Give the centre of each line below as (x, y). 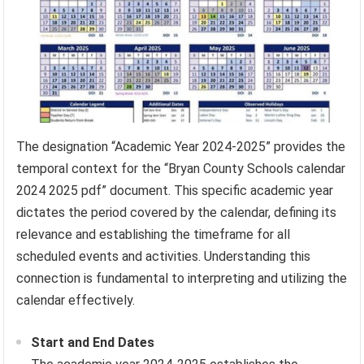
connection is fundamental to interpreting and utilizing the (182, 278)
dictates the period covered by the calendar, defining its (177, 212)
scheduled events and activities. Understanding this (164, 256)
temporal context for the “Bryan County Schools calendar (181, 168)
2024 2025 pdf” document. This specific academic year (175, 190)
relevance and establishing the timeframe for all (154, 234)
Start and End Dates (93, 342)
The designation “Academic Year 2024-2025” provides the (181, 146)
